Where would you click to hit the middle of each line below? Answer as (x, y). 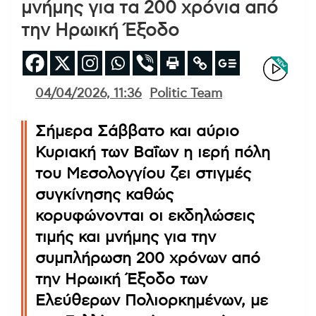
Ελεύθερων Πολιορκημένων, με (152, 300)
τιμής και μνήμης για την (126, 237)
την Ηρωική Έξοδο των (121, 279)
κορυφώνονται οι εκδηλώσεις (145, 215)
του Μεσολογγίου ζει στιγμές (143, 173)
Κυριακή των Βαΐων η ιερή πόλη (153, 152)
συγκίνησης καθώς (104, 194)
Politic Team (186, 93)
